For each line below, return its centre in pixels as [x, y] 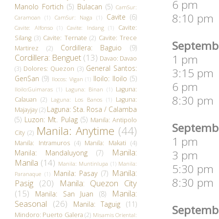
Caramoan [28, 17]
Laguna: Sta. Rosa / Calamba [92, 109]
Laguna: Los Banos [77, 99]
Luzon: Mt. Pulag [51, 119]
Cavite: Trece [118, 38]
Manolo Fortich [39, 6]
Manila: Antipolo [114, 120]
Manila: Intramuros [42, 143]
